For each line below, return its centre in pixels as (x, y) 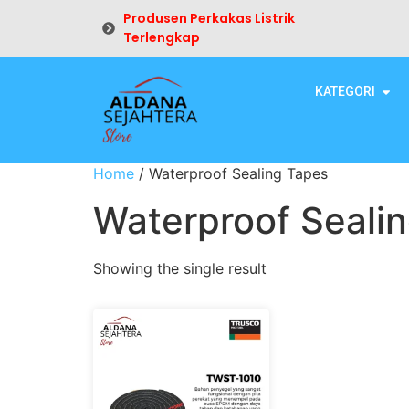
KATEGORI (345, 91)
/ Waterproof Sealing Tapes (231, 173)
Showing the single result (180, 268)
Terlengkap (161, 37)
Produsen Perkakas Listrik (209, 18)
